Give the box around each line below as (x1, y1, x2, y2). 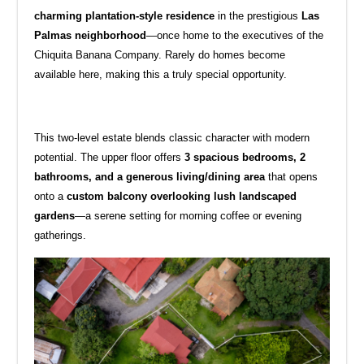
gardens (34, 210, 76, 223)
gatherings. (34, 229, 87, 242)
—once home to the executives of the (146, 29, 324, 42)
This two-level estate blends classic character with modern (34, 132, 310, 145)
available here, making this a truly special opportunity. (34, 68, 288, 81)
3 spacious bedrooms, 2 (184, 151, 306, 164)
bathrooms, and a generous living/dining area (34, 171, 266, 184)
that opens (265, 171, 318, 184)
